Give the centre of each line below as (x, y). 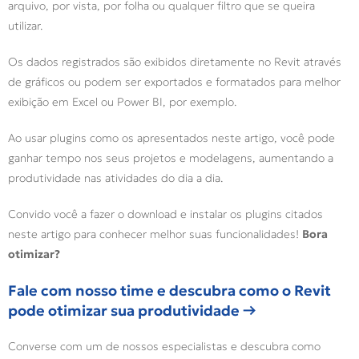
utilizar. (27, 26)
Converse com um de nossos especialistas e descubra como (164, 347)
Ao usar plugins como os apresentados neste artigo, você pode (171, 138)
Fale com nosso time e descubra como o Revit (169, 291)
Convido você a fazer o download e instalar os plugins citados (165, 214)
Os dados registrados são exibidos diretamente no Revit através (175, 62)
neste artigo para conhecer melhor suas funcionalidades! (155, 234)
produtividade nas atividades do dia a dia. (116, 178)
